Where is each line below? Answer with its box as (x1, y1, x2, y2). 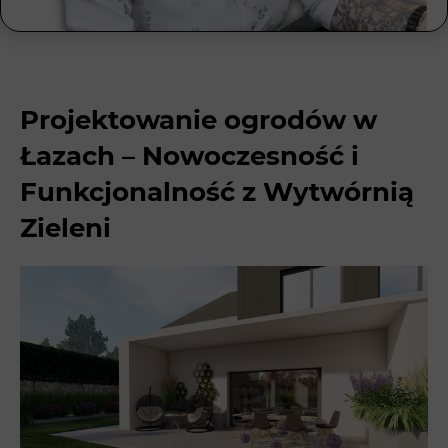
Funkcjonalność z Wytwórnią (20, 176, 414, 209)
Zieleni (20, 212, 111, 245)
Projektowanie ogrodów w (20, 104, 377, 137)
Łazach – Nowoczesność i (20, 140, 359, 173)
